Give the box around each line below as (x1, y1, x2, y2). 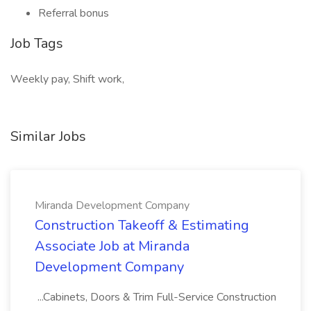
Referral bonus (38, 6, 109, 21)
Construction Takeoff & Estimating (35, 216, 249, 235)
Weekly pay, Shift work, (10, 72, 124, 87)
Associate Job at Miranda (35, 237, 190, 255)
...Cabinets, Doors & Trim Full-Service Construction (35, 289, 276, 305)
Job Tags (10, 34, 63, 53)
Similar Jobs (10, 127, 86, 146)
